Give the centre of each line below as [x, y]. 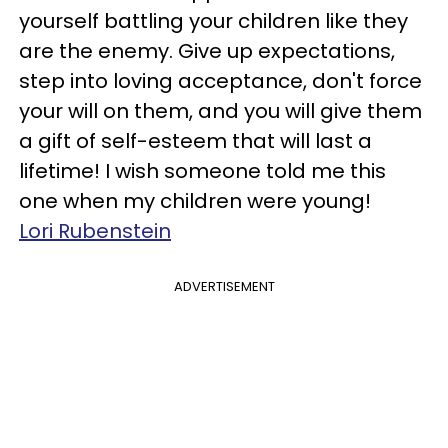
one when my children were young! [195, 201]
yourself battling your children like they [213, 21]
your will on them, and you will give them [220, 111]
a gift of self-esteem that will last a [195, 141]
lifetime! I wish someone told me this [202, 171]
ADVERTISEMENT [224, 286]
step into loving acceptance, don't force [220, 81]
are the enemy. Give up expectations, [207, 51]
